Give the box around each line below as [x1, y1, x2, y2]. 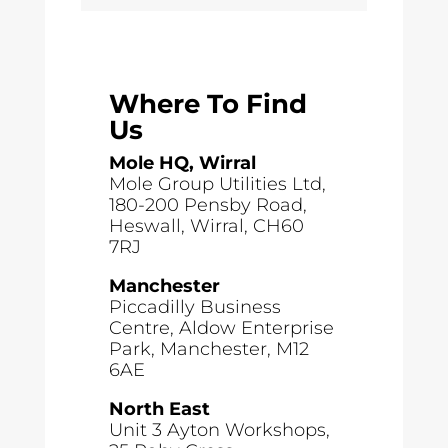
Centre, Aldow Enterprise [109, 317, 335, 340]
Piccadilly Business [109, 296, 282, 319]
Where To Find [109, 88, 308, 121]
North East [109, 398, 211, 421]
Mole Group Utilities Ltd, [109, 173, 327, 196]
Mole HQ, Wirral [109, 152, 257, 175]
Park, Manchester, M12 [109, 338, 310, 361]
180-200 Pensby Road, [109, 194, 308, 217]
